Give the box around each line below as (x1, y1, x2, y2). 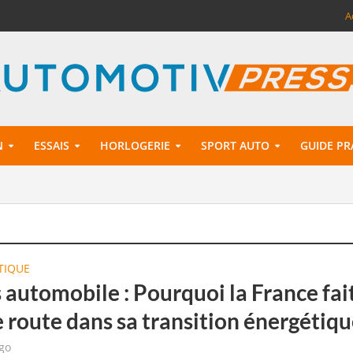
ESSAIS (33, 138, 69, 153)
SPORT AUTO (200, 138, 269, 153)
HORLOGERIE (99, 138, 170, 153)
